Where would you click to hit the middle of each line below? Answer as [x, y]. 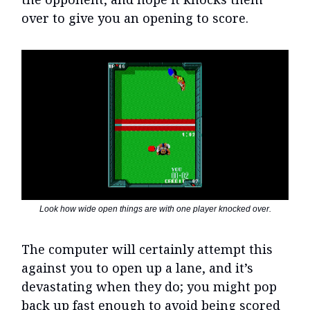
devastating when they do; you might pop [149, 287]
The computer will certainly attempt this [147, 249]
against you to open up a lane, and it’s [137, 268]
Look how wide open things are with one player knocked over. [155, 209]
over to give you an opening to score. [135, 18]
